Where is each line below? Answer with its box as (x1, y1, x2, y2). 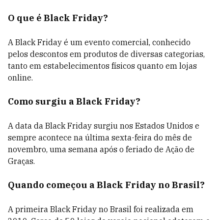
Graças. (8, 156, 35, 166)
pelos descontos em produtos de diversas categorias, (8, 49, 205, 59)
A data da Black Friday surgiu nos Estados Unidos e (8, 121, 199, 131)
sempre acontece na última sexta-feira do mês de (8, 133, 192, 142)
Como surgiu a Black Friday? (8, 96, 140, 107)
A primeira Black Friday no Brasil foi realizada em (8, 204, 193, 214)
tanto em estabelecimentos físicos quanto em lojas (8, 61, 197, 71)
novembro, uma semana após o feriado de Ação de (8, 144, 194, 154)
